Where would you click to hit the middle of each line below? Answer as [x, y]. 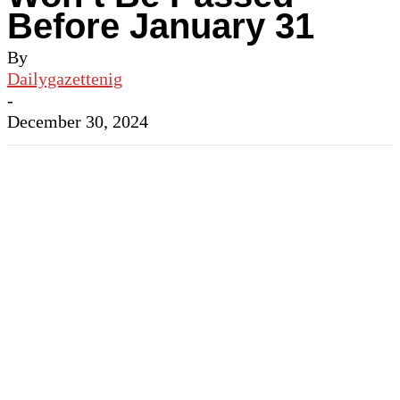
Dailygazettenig [65, 79]
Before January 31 [161, 26]
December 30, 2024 [78, 121]
